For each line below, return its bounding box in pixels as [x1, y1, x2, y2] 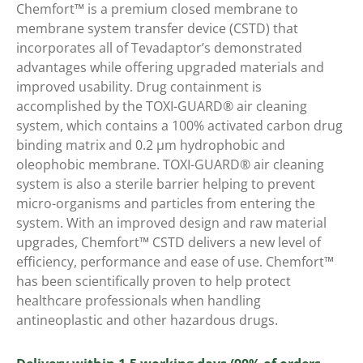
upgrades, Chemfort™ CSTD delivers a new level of [16, 233, 321, 252]
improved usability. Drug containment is [16, 78, 262, 96]
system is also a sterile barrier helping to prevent [16, 175, 315, 194]
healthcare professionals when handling [16, 292, 261, 310]
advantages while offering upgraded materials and [16, 58, 324, 77]
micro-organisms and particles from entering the [16, 194, 315, 213]
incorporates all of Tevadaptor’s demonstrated [16, 39, 302, 58]
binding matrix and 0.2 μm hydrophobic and [16, 136, 285, 155]
